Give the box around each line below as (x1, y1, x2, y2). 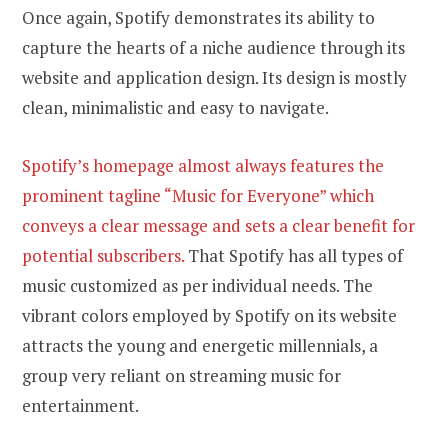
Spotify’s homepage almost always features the (22, 153, 384, 177)
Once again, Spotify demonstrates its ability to (22, 5, 375, 29)
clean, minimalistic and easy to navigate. (22, 95, 329, 119)
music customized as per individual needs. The (22, 273, 373, 297)
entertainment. (22, 393, 139, 417)
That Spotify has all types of (184, 243, 403, 267)
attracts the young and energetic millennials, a (22, 333, 378, 357)
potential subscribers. (22, 243, 184, 267)
